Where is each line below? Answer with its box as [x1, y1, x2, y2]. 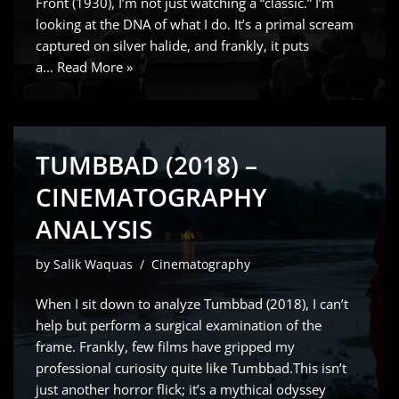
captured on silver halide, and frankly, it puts [36, 37, 309, 54]
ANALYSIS [36, 212, 152, 246]
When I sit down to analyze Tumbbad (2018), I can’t [36, 295, 348, 313]
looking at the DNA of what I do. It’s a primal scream [36, 15, 354, 33]
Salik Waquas [53, 256, 133, 273]
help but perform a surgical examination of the [36, 316, 322, 334]
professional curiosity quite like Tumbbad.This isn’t [36, 359, 346, 377]
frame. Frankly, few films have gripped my [36, 338, 295, 355]
